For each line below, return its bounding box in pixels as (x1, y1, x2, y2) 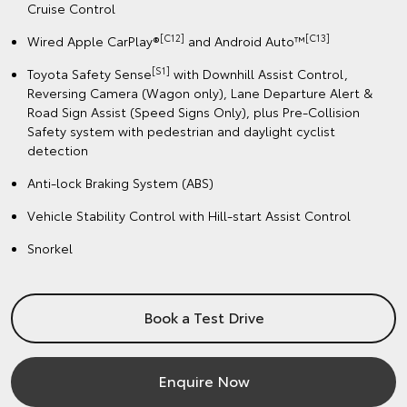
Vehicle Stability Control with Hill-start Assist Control (27, 205, 351, 224)
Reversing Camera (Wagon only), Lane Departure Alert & (27, 83, 372, 102)
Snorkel (27, 238, 73, 257)
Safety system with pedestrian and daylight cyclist (27, 121, 335, 140)
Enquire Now (157, 369, 250, 391)
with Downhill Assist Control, (170, 64, 348, 83)
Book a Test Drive (143, 305, 264, 327)
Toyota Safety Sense (27, 64, 152, 83)
